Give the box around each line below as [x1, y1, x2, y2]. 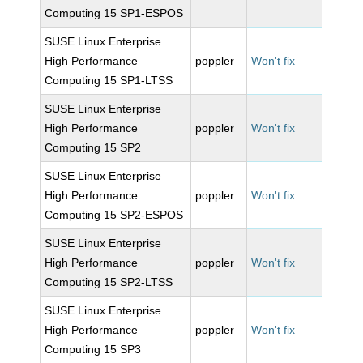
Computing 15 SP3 [45, 343, 142, 356]
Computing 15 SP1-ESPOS [45, 6, 184, 19]
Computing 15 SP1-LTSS [45, 74, 173, 87]
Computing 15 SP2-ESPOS [45, 208, 184, 221]
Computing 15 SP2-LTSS [45, 275, 173, 288]
